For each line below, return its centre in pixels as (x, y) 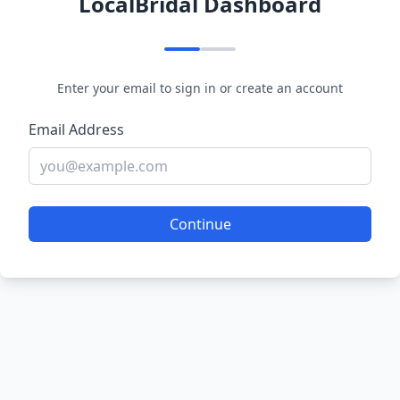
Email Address (76, 129)
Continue (200, 224)
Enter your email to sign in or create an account (200, 88)
